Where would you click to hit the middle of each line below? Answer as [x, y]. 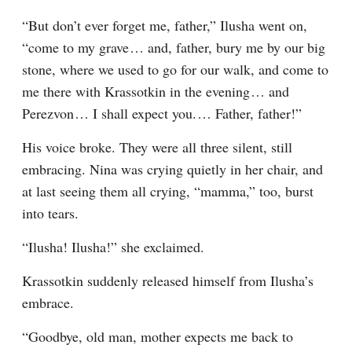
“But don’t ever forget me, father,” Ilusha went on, [165, 25]
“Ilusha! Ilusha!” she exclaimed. [113, 247]
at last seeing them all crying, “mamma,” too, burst [168, 191]
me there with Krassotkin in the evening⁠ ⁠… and [156, 91]
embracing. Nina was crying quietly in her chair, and [172, 169]
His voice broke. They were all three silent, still [157, 147]
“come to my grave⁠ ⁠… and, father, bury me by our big [174, 47]
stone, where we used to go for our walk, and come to [175, 69]
